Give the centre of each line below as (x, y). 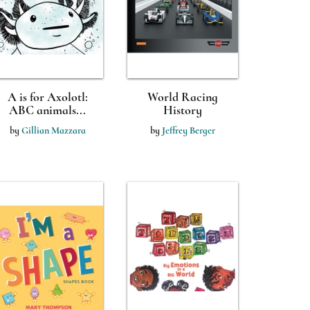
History (182, 110)
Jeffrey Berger (188, 130)
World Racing (182, 97)
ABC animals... (47, 110)
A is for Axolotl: (47, 97)
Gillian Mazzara (53, 130)
